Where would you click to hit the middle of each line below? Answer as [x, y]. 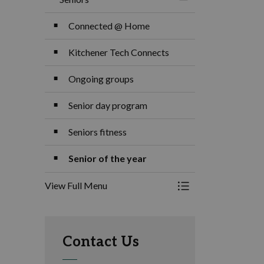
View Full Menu [76, 185]
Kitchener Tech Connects [119, 52]
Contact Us [101, 242]
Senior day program [108, 105]
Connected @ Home [109, 26]
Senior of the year [108, 158]
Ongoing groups [101, 79]
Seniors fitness [98, 132]
